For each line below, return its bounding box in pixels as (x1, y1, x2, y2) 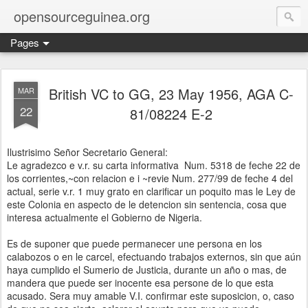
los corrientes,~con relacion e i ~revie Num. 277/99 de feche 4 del (7, 171, 293, 185)
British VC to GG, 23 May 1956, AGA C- (49, 84, 294, 104)
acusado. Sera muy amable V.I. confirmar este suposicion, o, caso (7, 289, 294, 302)
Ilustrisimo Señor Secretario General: (7, 145, 168, 159)
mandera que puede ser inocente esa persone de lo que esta (7, 276, 274, 289)
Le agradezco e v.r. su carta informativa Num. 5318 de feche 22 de (7, 158, 300, 172)
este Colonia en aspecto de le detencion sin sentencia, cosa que (7, 197, 287, 211)
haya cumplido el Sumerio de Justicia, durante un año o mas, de (7, 263, 287, 276)
